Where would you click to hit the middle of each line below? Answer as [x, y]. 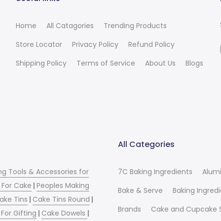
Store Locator [39, 44]
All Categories [146, 144]
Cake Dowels [65, 213]
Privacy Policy [95, 44]
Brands [129, 209]
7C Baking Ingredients [155, 171]
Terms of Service [106, 63]
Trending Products [135, 25]
